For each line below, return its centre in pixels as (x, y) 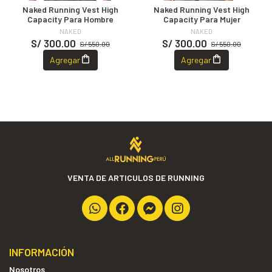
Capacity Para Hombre (70, 19)
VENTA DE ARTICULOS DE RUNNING (136, 178)
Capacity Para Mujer (202, 19)
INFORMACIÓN (42, 252)
